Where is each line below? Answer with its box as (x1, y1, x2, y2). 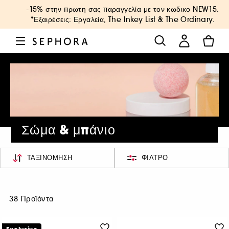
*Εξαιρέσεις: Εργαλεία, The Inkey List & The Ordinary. (30, 15, 215, 24)
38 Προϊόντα (9, 194, 54, 203)
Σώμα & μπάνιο (21, 121, 116, 139)
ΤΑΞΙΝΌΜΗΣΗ (27, 153, 73, 163)
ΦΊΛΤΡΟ (141, 153, 168, 163)
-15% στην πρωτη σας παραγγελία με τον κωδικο (26, 5, 193, 14)
